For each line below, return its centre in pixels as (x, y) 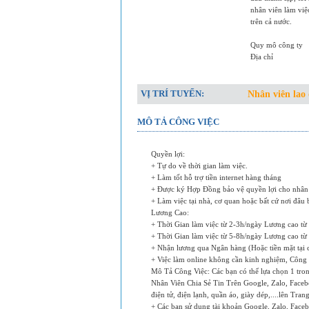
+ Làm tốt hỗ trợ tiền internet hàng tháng (216, 177)
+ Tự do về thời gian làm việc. (199, 166)
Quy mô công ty (277, 45)
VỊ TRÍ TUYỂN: (172, 93)
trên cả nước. (271, 21)
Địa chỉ (262, 57)
